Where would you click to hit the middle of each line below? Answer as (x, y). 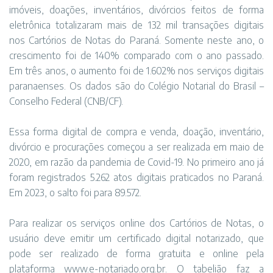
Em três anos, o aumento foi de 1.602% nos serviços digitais (136, 71)
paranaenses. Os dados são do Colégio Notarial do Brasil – (136, 86)
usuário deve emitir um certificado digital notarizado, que (136, 238)
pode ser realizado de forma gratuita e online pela (136, 253)
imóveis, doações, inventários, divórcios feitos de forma (136, 10)
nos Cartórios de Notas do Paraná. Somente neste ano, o (136, 40)
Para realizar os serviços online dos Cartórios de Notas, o (136, 223)
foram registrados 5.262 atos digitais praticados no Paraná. (136, 177)
